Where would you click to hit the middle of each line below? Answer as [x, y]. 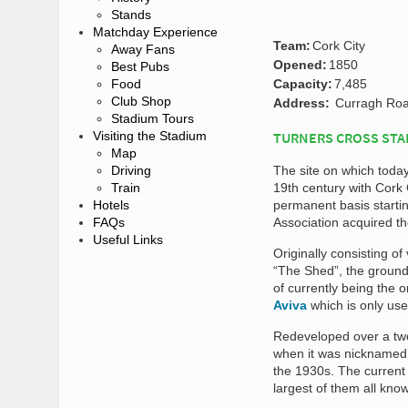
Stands [131, 15]
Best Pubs [140, 66]
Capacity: [303, 84]
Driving [131, 170]
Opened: [300, 65]
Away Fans [143, 49]
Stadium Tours [153, 118]
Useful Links [128, 240]
